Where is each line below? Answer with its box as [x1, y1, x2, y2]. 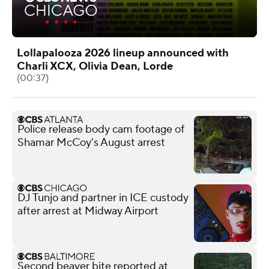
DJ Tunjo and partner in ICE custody [17, 190, 189, 205]
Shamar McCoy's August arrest [17, 135, 165, 150]
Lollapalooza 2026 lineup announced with [17, 46, 229, 60]
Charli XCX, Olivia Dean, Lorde [17, 59, 173, 73]
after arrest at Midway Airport [17, 204, 159, 218]
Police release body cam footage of [17, 122, 184, 136]
